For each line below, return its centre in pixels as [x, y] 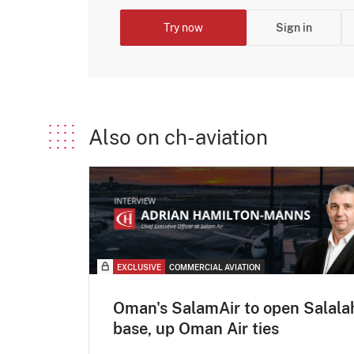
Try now [183, 27]
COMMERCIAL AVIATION [215, 267]
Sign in [294, 27]
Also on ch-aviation [178, 137]
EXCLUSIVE [139, 267]
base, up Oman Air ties [196, 329]
